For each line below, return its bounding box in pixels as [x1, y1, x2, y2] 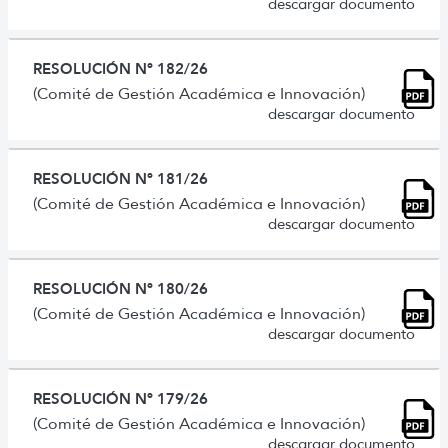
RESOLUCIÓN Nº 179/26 [33, 388, 208, 408]
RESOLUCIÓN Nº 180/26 [33, 278, 208, 298]
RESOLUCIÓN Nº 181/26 [33, 168, 208, 188]
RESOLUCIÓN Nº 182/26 [33, 58, 208, 78]
